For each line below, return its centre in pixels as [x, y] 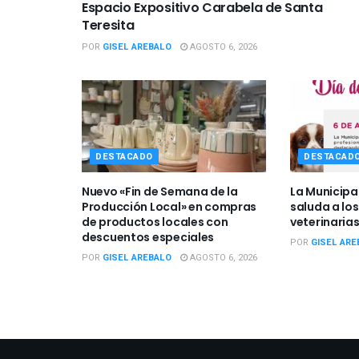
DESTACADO [124, 157]
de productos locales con [155, 222]
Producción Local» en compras [169, 207]
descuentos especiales [148, 238]
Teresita [108, 26]
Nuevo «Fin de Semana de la [160, 192]
